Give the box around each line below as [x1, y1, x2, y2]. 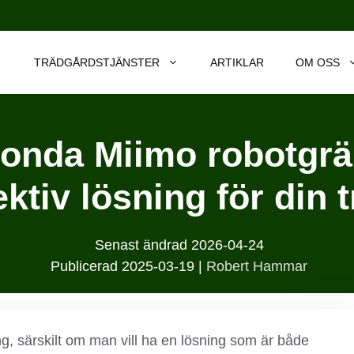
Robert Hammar [206, 258, 307, 274]
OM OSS [296, 56, 340, 69]
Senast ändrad [94, 237, 187, 253]
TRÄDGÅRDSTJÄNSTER [34, 56, 160, 69]
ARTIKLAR [210, 56, 264, 69]
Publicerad [51, 258, 118, 274]
